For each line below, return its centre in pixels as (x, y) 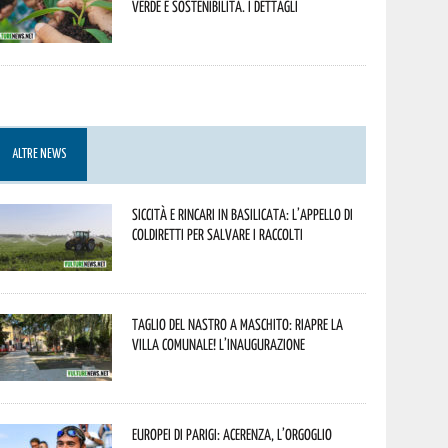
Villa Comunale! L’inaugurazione (219, 344)
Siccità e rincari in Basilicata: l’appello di (243, 214)
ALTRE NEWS (40, 154)
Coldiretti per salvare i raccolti (218, 234)
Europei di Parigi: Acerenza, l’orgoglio (232, 434)
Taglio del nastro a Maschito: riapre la (238, 324)
